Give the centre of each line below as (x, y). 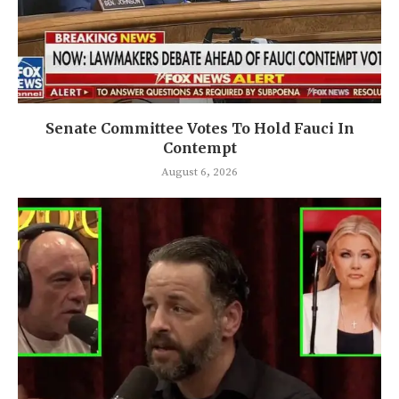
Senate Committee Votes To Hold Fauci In (199, 129)
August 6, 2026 (199, 172)
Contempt (199, 148)
